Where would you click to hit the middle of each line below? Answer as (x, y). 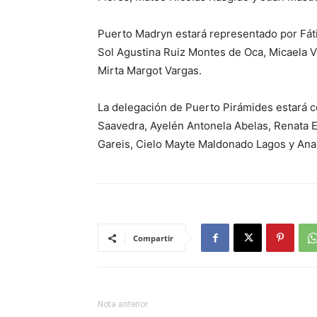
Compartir (153, 238)
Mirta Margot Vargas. (150, 70)
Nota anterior (123, 304)
